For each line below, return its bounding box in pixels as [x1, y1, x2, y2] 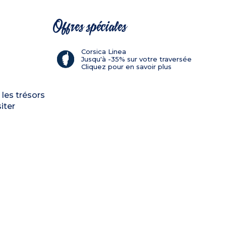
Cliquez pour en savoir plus [81, 62, 172, 71]
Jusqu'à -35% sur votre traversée [81, 54, 192, 63]
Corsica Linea [81, 47, 126, 55]
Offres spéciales [52, 20, 127, 33]
